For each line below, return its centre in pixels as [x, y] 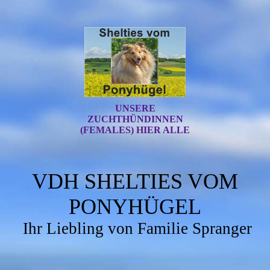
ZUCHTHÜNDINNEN [135, 119]
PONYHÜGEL [135, 207]
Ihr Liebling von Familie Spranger [137, 228]
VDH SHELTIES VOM [135, 181]
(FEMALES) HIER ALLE [135, 130]
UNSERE [135, 108]
